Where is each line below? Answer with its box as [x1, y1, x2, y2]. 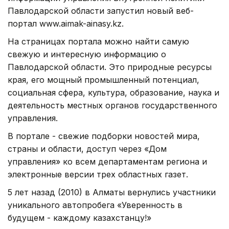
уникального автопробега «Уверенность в [8, 199, 182, 210]
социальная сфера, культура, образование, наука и [8, 87, 219, 98]
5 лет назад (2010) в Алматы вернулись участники [8, 187, 216, 197]
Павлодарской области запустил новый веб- [8, 5, 194, 16]
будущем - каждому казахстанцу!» [8, 212, 151, 223]
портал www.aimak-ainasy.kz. [8, 18, 124, 29]
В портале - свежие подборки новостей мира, [8, 130, 200, 141]
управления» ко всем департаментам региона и [8, 156, 207, 167]
